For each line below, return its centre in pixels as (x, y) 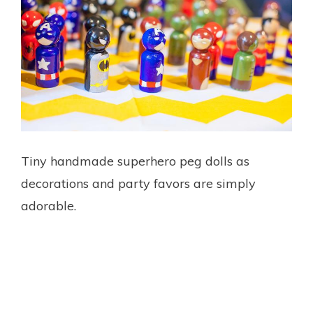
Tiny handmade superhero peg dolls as (135, 161)
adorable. (49, 206)
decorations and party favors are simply (138, 184)
